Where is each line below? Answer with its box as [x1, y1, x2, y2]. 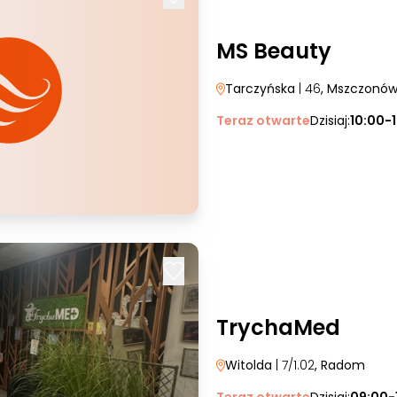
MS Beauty [216, 36, 331, 66]
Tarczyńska [225, 80, 295, 97]
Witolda [225, 356, 272, 374]
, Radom [315, 356, 365, 374]
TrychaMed [216, 313, 340, 342]
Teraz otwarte [216, 112, 310, 129]
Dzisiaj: [310, 112, 350, 129]
